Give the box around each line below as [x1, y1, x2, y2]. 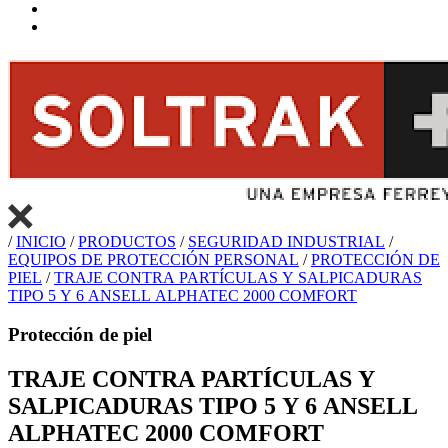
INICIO [16, 233, 66, 251]
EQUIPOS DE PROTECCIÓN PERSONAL [8, 251, 299, 269]
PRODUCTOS [78, 233, 176, 251]
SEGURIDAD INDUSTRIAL [188, 233, 385, 251]
